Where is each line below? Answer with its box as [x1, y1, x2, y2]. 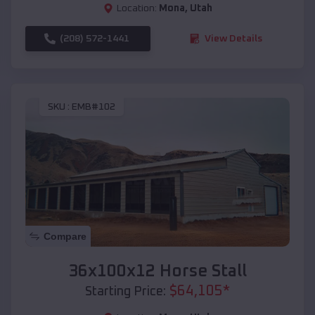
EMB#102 [72, 102, 115, 112]
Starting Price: [85, 285, 166, 298]
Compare [44, 230, 86, 242]
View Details [205, 33, 262, 44]
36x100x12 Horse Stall [68, 262, 247, 280]
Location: [116, 3, 157, 13]
